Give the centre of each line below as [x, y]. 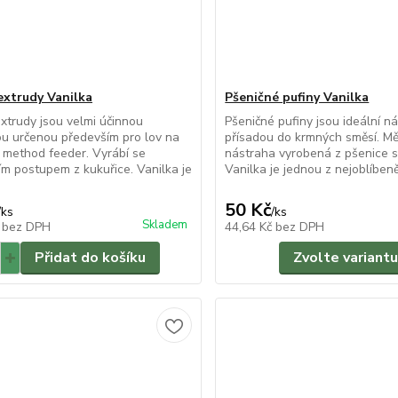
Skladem [165, 225]
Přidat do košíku [90, 258]
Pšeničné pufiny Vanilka [297, 97]
